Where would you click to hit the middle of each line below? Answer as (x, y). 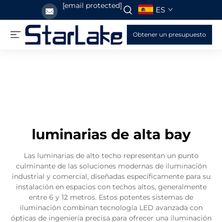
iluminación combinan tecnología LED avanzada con (111, 208)
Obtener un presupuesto (169, 34)
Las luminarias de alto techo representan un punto (111, 156)
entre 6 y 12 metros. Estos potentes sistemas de (111, 197)
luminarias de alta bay (111, 134)
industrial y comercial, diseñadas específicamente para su (111, 176)
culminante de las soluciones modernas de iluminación (111, 166)
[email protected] (92, 5)
